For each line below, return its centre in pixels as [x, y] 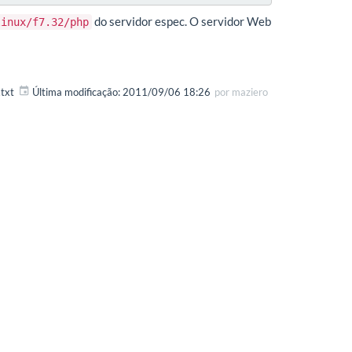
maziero [250, 92]
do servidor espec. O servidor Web [181, 21]
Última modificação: [76, 92]
